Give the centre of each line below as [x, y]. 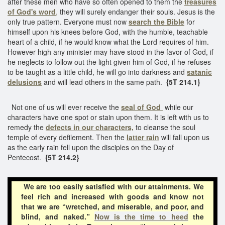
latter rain [143, 137]
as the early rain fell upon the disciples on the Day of [91, 147]
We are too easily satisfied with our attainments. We [114, 186]
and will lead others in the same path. [103, 82]
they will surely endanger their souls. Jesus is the [136, 11]
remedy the [27, 127]
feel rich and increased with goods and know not [113, 196]
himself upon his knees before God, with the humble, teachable [108, 31]
